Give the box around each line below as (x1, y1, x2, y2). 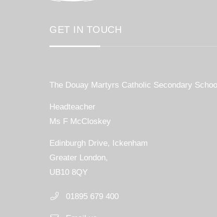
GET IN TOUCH (49, 24, 122, 35)
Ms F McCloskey (49, 117, 111, 126)
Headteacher (49, 102, 95, 111)
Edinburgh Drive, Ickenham (49, 139, 148, 148)
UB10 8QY (49, 168, 88, 177)
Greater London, (49, 153, 108, 162)
